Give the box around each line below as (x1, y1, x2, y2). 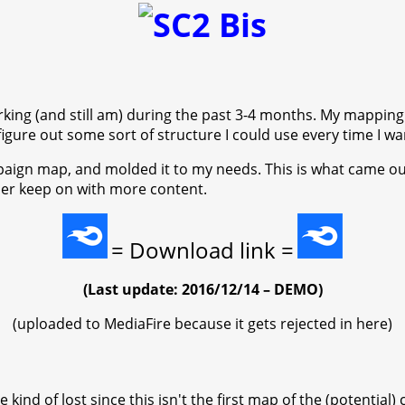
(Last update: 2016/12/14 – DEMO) (82, 278, 323, 299)
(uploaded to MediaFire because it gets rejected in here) (13, 313, 392, 334)
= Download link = (111, 234, 294, 265)
